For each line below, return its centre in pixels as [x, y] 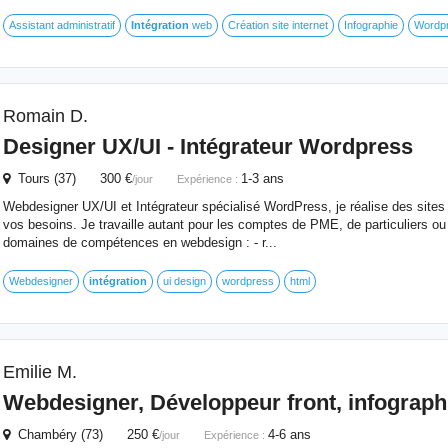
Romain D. [45, 116]
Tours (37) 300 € [70, 178]
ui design [184, 281]
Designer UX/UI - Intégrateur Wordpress [207, 146]
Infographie [370, 25]
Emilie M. [39, 372]
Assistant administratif [61, 25]
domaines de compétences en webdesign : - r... [139, 242]
